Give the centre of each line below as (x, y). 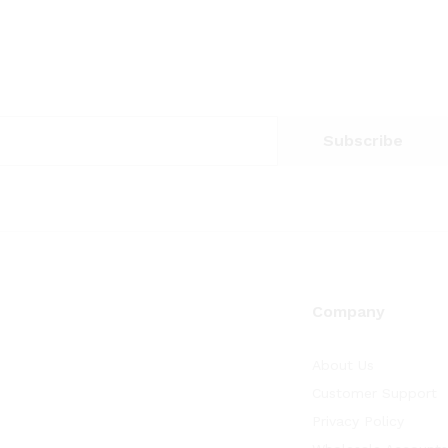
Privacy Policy (358, 421)
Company (348, 311)
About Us (343, 365)
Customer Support (374, 393)
